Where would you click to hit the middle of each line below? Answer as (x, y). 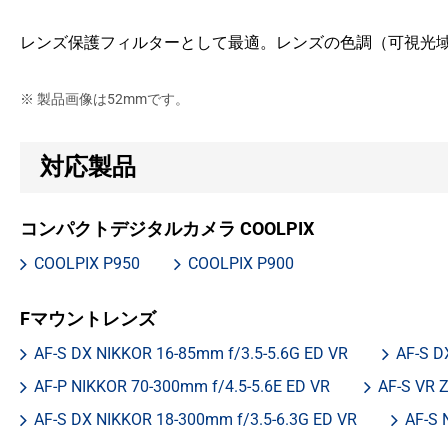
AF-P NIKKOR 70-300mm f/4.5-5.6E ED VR (182, 387)
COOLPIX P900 (241, 264)
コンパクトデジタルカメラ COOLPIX (167, 229)
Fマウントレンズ (88, 319)
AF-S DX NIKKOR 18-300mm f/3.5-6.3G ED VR (195, 420)
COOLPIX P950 (87, 264)
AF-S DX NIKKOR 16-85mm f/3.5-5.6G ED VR (191, 354)
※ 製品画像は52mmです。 (104, 99)
